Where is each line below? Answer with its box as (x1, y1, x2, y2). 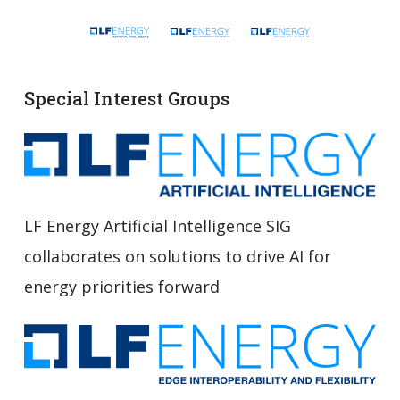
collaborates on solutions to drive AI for (23, 246, 331, 268)
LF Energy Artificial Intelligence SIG (23, 215, 291, 237)
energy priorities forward (23, 276, 220, 298)
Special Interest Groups (23, 87, 229, 110)
